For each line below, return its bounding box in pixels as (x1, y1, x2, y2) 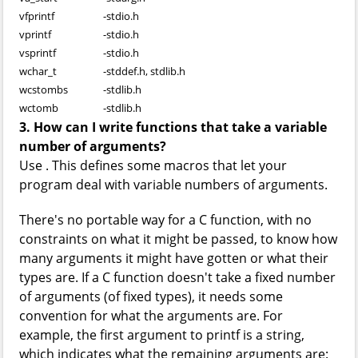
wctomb (19, 101, 58, 115)
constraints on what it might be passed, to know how (19, 230, 337, 248)
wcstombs (19, 82, 68, 97)
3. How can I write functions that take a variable (19, 118, 327, 136)
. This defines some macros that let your (46, 157, 287, 174)
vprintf (19, 27, 51, 42)
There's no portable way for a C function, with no (19, 211, 312, 229)
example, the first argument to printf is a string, (19, 326, 304, 344)
